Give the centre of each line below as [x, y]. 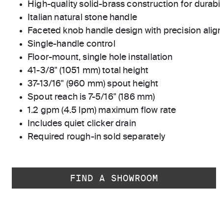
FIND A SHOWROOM [114, 178]
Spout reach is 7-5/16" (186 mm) [91, 97]
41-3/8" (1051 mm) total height [88, 71]
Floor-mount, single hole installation [100, 57]
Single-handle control [71, 44]
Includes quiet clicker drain [82, 124]
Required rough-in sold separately [96, 137]
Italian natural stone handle [82, 18]
